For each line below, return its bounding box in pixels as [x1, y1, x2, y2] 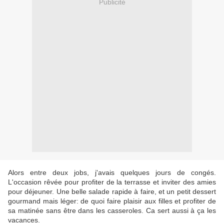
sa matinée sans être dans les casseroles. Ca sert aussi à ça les [8, 206, 216, 215]
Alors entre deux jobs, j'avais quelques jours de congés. [8, 168, 216, 177]
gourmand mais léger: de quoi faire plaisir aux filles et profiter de [8, 197, 216, 205]
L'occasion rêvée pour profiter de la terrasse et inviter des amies [8, 178, 216, 186]
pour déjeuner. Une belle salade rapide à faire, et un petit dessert [8, 187, 216, 196]
